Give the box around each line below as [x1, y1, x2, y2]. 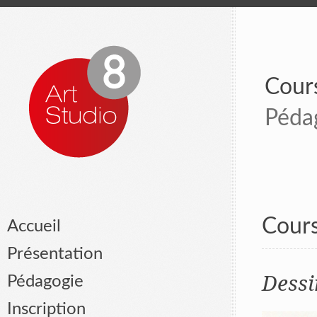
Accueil [7, 218, 61, 235]
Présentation [7, 246, 103, 263]
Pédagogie [7, 273, 83, 290]
